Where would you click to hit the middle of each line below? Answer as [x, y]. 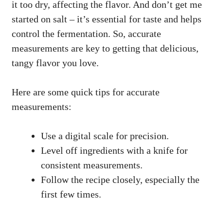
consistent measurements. [92, 165]
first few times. [71, 194]
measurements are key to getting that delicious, [105, 48]
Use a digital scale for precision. [105, 136]
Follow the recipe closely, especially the [120, 179]
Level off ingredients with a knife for [114, 150]
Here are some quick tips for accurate [86, 92]
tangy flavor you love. [55, 63]
